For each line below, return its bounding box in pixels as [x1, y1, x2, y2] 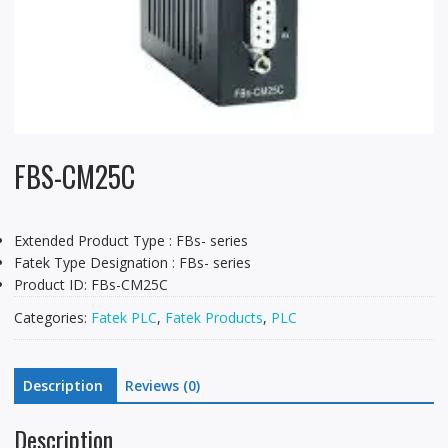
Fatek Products [164, 307, 263, 327]
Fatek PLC [90, 307, 157, 327]
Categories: [13, 307, 91, 327]
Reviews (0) [124, 375, 200, 395]
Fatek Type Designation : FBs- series [13, 252, 251, 272]
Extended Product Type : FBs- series [13, 230, 248, 250]
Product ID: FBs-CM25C [13, 274, 168, 294]
